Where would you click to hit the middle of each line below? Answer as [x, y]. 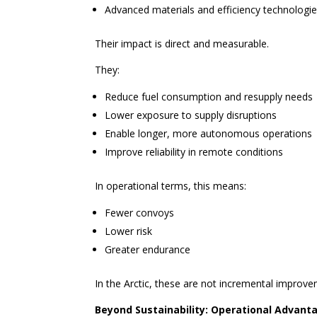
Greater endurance [148, 250]
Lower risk [129, 231]
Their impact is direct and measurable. [182, 44]
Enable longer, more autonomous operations [209, 134]
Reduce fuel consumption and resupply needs [209, 97]
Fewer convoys [140, 213]
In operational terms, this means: [171, 186]
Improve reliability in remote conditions [194, 152]
